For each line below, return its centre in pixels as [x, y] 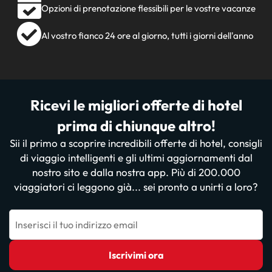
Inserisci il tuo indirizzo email [76, 225]
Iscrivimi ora [136, 255]
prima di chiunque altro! [136, 126]
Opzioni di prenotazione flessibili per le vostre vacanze [148, 8]
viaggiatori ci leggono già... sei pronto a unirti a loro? [136, 187]
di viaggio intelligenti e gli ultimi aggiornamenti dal [136, 158]
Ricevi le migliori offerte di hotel [136, 105]
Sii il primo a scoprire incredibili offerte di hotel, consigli [136, 143]
